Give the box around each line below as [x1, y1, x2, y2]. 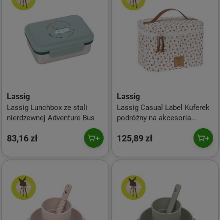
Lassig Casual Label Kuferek [116, 103, 210, 112]
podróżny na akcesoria [116, 113, 191, 122]
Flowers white [116, 124, 163, 133]
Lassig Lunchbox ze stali [7, 103, 87, 112]
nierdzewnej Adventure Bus [7, 113, 95, 122]
